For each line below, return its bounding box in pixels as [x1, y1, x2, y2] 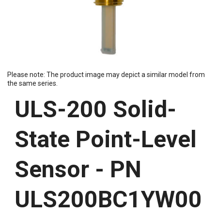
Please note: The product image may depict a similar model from [7, 70, 205, 78]
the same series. [7, 79, 58, 87]
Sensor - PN [15, 155, 141, 183]
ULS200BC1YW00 [15, 185, 202, 213]
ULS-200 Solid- [15, 95, 176, 123]
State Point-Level [15, 125, 197, 153]
